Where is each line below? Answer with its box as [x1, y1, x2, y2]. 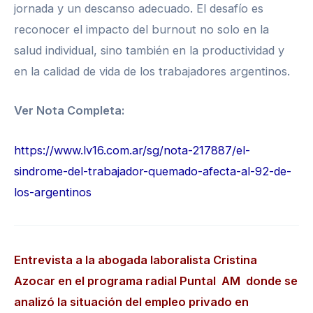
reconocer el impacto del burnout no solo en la [14, 22, 269, 37]
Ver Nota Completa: [14, 103, 124, 118]
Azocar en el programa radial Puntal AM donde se [14, 274, 298, 289]
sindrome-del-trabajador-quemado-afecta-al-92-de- [14, 163, 291, 178]
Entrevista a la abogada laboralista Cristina [14, 253, 257, 268]
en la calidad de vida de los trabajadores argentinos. [14, 64, 290, 79]
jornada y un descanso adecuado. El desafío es [14, 1, 263, 16]
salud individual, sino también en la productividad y [14, 43, 284, 58]
